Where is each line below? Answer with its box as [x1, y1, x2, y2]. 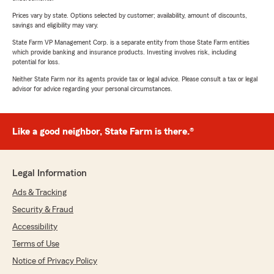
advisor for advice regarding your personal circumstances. [12, 85, 172, 93]
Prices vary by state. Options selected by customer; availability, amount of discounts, [12, 12, 247, 20]
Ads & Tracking [12, 188, 67, 198]
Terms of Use [12, 240, 59, 249]
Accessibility [12, 223, 57, 232]
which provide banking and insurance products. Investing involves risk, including [12, 48, 237, 56]
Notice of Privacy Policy [12, 257, 97, 266]
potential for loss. [12, 58, 60, 66]
